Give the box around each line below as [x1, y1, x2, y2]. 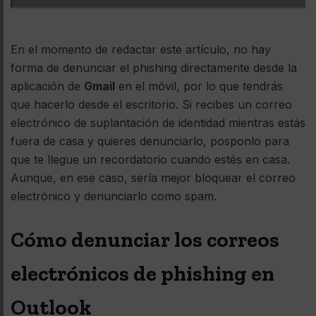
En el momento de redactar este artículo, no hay [11, 42, 271, 57]
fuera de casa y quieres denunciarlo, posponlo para [11, 134, 289, 149]
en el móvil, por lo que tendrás [115, 79, 283, 94]
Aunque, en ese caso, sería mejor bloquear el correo [11, 171, 296, 186]
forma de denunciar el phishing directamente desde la [11, 61, 297, 75]
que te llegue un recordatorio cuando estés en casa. [11, 152, 290, 167]
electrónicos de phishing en [11, 261, 274, 287]
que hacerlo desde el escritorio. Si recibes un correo [11, 97, 292, 112]
